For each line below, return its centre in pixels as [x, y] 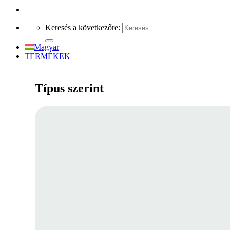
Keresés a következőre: [83, 27]
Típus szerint [69, 88]
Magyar [46, 47]
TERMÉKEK [47, 56]
